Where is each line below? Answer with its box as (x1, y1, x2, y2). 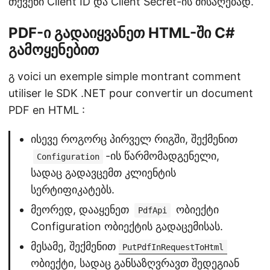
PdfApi (138, 206, 167, 215)
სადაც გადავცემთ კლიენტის (31, 166, 176, 179)
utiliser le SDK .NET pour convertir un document (8, 87, 253, 99)
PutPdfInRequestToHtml (122, 242, 224, 252)
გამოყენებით (8, 41, 99, 58)
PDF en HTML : (8, 104, 85, 116)
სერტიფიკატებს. (31, 183, 115, 196)
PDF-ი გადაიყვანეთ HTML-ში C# (8, 24, 235, 42)
